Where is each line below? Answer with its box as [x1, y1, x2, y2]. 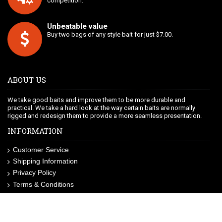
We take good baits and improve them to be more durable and [7, 96, 185, 104]
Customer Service [13, 145, 69, 154]
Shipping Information [13, 157, 78, 166]
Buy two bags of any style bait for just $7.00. [47, 30, 173, 38]
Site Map [13, 192, 41, 200]
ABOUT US [7, 74, 46, 85]
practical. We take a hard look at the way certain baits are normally [7, 104, 195, 111]
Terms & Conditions [13, 180, 74, 188]
